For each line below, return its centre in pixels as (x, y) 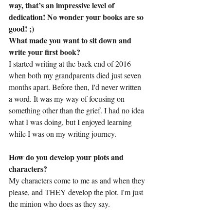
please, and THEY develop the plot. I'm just (77, 192)
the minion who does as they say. (59, 204)
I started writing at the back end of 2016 (71, 64)
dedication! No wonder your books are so (77, 17)
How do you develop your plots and (67, 157)
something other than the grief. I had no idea (77, 110)
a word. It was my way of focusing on (68, 99)
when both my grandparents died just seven (76, 75)
